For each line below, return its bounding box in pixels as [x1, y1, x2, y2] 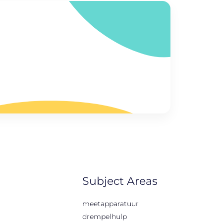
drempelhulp [82, 212, 127, 221]
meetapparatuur [82, 199, 139, 208]
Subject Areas [82, 174, 158, 188]
